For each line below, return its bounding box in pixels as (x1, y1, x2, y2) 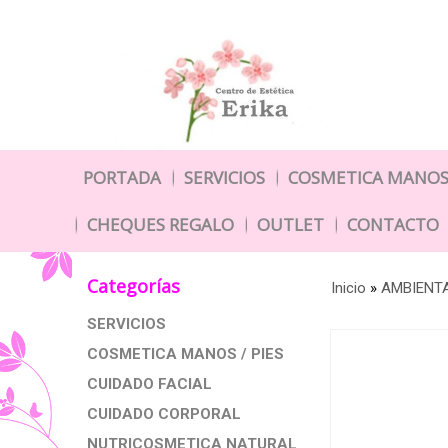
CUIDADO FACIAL (87, 375, 212, 393)
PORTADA (83, 166, 161, 189)
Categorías (87, 274, 180, 298)
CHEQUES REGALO (87, 213, 234, 236)
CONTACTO (347, 213, 439, 236)
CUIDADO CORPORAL (87, 405, 241, 423)
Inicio (331, 279, 366, 297)
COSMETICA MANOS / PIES (87, 345, 284, 363)
